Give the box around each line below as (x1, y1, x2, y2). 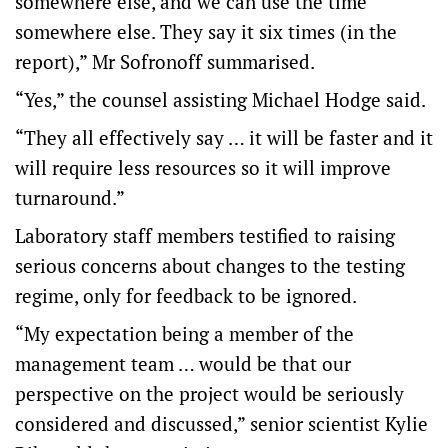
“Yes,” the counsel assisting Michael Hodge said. (15, 87, 430, 113)
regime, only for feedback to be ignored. (15, 283, 361, 309)
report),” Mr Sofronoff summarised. (15, 49, 319, 75)
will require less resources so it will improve (15, 155, 391, 181)
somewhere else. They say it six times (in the (15, 19, 397, 45)
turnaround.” (15, 185, 129, 211)
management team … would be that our (15, 351, 351, 377)
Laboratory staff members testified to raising (15, 223, 395, 249)
